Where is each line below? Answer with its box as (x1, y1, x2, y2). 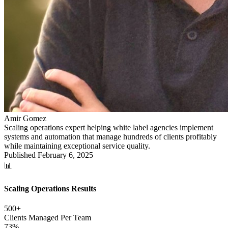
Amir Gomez (4, 113, 46, 123)
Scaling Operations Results (4, 184, 96, 193)
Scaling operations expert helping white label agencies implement (4, 123, 213, 132)
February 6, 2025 (38, 150, 93, 159)
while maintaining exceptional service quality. (4, 141, 150, 150)
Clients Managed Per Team (4, 213, 91, 222)
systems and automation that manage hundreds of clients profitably (4, 132, 217, 141)
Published (4, 150, 38, 159)
